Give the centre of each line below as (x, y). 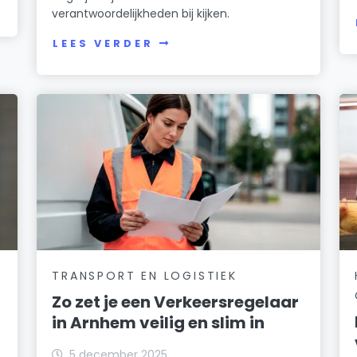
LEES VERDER (103, 44)
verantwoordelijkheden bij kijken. (141, 13)
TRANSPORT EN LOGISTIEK (145, 275)
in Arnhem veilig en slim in (159, 322)
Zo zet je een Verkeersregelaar (176, 302)
